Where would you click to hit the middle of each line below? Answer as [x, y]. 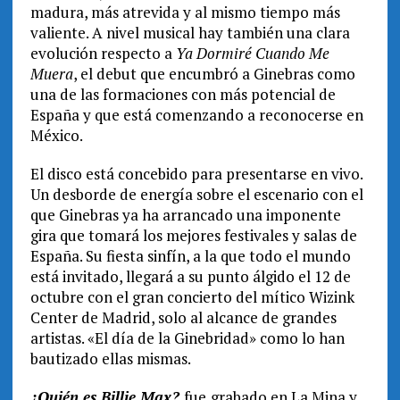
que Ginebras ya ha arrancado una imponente [185, 215]
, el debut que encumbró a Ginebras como [214, 74]
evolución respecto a [103, 54]
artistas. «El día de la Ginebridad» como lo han [187, 338]
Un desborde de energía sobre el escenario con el [196, 195]
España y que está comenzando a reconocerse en [196, 115]
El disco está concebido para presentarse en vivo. [196, 174]
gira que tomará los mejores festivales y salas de [193, 236]
